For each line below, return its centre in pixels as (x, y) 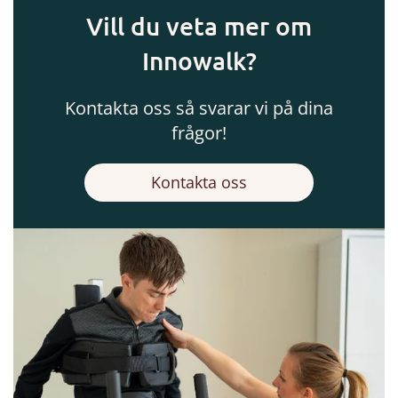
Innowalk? (199, 60)
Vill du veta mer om (199, 25)
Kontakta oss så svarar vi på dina (199, 107)
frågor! (199, 132)
